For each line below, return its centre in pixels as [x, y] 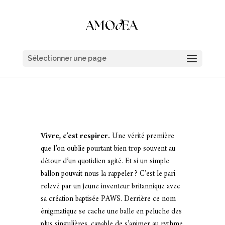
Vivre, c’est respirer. [75, 136]
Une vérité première [142, 136]
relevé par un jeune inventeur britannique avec [110, 187]
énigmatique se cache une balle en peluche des [111, 212]
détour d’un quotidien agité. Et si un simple [105, 161]
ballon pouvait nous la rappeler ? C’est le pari [108, 174]
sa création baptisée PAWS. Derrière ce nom [108, 199]
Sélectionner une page [67, 58]
